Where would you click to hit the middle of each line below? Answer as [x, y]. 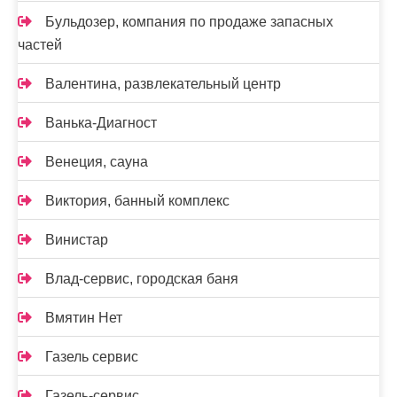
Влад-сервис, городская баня [142, 279]
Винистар [77, 240]
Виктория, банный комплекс [137, 201]
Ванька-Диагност [101, 123]
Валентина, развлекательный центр [163, 84]
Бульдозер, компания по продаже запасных [189, 22]
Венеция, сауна [97, 162]
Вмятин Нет [84, 318]
